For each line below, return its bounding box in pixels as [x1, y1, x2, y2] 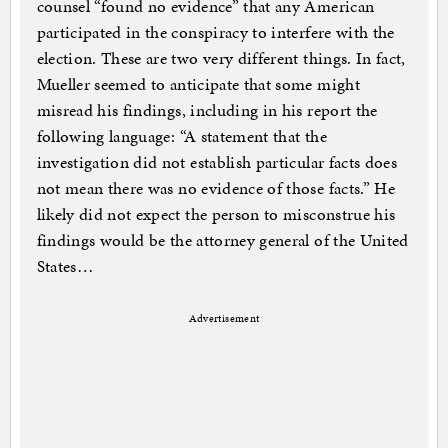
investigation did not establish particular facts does [36, 150, 398, 175]
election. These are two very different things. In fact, [36, 46, 406, 71]
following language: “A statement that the [36, 124, 327, 149]
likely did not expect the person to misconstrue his [36, 202, 396, 227]
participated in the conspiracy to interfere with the [36, 20, 395, 45]
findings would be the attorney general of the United [36, 228, 409, 253]
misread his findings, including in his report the [36, 98, 378, 123]
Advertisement [188, 311, 260, 327]
